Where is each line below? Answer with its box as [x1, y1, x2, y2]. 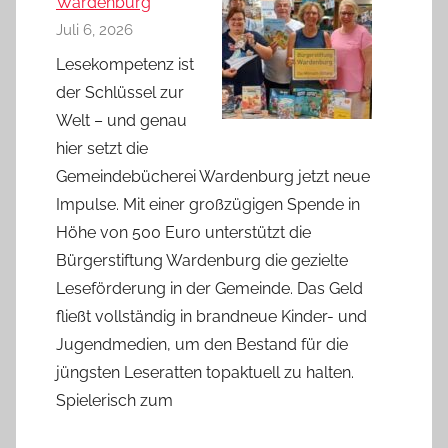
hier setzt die [56, 138, 148, 158]
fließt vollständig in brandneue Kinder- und [56, 306, 367, 326]
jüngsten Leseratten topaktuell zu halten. [56, 362, 354, 382]
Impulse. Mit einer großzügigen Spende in [56, 194, 360, 214]
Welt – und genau [56, 110, 187, 130]
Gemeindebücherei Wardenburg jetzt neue [56, 166, 370, 186]
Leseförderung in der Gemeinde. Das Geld [56, 278, 363, 298]
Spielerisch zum [56, 390, 173, 410]
